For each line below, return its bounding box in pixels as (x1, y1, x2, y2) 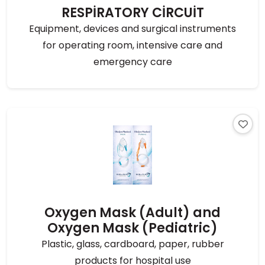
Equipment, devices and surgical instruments (29, 22, 236, 35)
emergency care (93, 55, 172, 69)
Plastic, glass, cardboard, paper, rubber (41, 237, 224, 251)
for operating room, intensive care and (43, 38, 222, 52)
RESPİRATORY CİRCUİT (61, 4, 204, 22)
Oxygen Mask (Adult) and (44, 203, 221, 222)
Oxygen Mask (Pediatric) (47, 219, 218, 237)
